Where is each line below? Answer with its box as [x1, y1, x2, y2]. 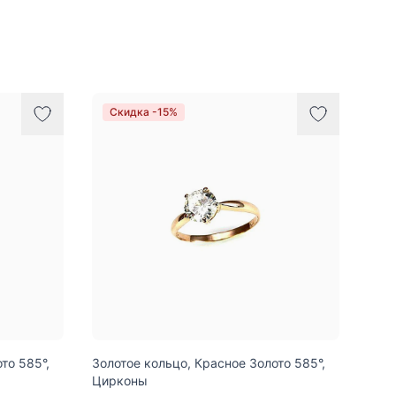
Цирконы [92, 372, 148, 388]
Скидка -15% [110, 104, 178, 118]
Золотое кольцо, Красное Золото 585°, [92, 354, 325, 370]
